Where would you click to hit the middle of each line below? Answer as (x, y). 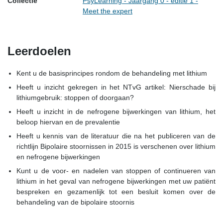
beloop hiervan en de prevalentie (68, 122)
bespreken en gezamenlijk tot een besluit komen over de (116, 192)
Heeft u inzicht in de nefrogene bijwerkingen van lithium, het (116, 111)
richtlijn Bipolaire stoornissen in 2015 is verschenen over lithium (116, 146)
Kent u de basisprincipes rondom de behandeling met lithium (112, 73)
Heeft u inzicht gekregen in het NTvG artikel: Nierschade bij (116, 87)
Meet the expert (108, 11)
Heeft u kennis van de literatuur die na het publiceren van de (116, 136)
